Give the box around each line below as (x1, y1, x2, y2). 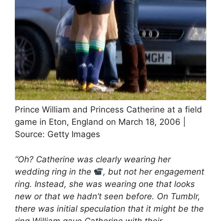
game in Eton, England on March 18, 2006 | (15, 117, 186, 127)
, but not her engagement (103, 166, 205, 177)
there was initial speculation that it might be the (15, 203, 204, 214)
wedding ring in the (15, 166, 94, 177)
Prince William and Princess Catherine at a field (15, 105, 202, 115)
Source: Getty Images (15, 129, 100, 140)
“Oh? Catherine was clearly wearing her (15, 154, 171, 164)
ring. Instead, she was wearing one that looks (15, 179, 195, 189)
